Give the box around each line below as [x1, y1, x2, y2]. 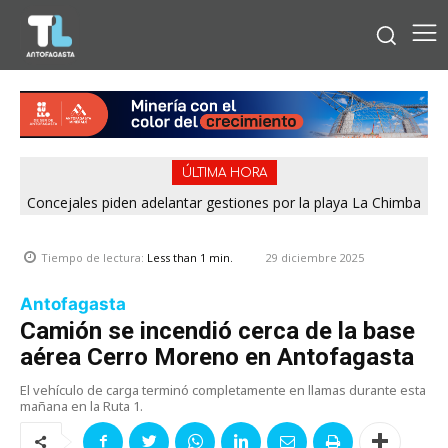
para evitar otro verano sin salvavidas [103, 209, 345, 229]
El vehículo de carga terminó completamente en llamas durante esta [20, 380, 426, 399]
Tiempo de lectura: [41, 250, 147, 266]
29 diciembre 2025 [266, 249, 364, 265]
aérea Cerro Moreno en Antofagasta [20, 342, 414, 371]
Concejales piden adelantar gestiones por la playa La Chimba [27, 192, 421, 212]
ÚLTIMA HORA [181, 165, 267, 180]
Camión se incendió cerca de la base [20, 316, 415, 345]
